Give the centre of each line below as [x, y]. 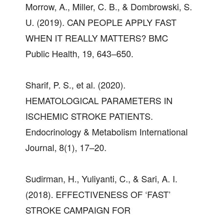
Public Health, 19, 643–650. [79, 53]
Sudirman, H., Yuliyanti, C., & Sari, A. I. [101, 178]
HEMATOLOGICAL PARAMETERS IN [99, 100]
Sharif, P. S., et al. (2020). [76, 84]
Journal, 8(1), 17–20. [66, 147]
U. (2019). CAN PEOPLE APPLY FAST [101, 22]
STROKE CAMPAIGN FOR [78, 209]
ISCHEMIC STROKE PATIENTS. [89, 116]
